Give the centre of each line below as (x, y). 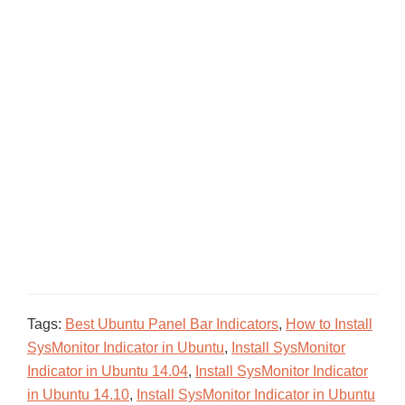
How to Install (329, 324)
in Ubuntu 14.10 (78, 395)
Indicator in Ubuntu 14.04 (108, 371)
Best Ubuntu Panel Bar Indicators (172, 324)
